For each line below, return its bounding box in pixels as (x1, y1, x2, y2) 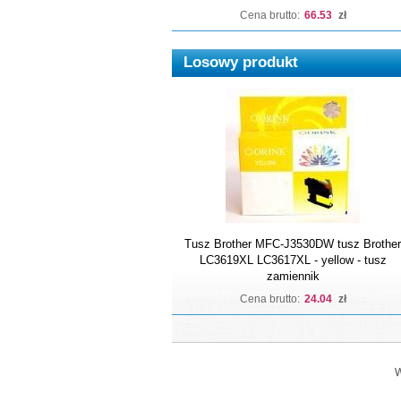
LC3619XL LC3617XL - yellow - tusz (199, 253, 387, 267)
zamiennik (266, 269, 320, 283)
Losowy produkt (183, 53, 298, 71)
